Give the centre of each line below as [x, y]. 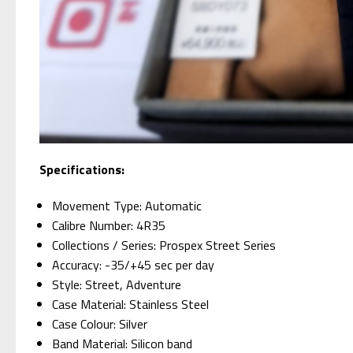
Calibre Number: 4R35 [109, 225]
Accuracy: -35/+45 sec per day [134, 264]
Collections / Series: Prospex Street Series [164, 245]
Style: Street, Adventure [117, 284]
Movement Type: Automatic [127, 205]
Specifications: [82, 169]
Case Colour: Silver [100, 323]
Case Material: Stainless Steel [131, 304]
